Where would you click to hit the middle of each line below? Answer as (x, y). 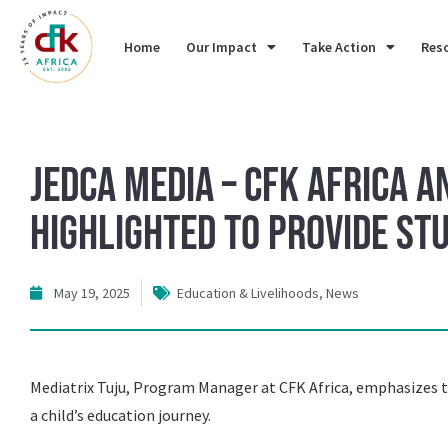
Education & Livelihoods (248, 293)
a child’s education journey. (120, 415)
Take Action (339, 46)
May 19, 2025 (92, 293)
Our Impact (222, 46)
